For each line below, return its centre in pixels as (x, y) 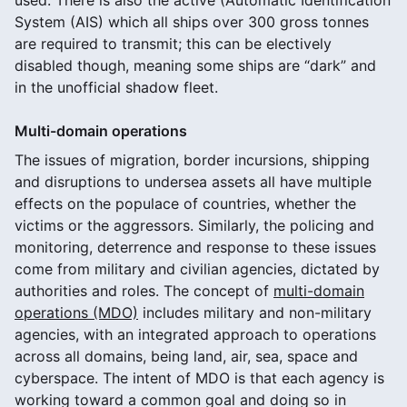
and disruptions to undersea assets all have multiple (193, 181)
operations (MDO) (76, 312)
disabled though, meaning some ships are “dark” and (195, 65)
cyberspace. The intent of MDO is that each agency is (199, 377)
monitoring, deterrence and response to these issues (195, 247)
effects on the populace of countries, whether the (185, 203)
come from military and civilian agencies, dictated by (197, 268)
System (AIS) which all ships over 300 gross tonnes (192, 21)
